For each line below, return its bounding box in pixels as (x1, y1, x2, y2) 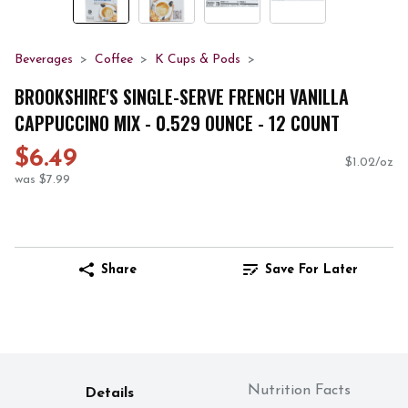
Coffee (95, 53, 133, 66)
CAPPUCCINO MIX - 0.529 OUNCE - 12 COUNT (15, 108, 340, 137)
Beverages (15, 53, 73, 66)
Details (85, 386, 134, 402)
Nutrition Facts (247, 383, 351, 399)
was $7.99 (15, 173, 70, 188)
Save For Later (265, 262, 358, 277)
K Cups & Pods (155, 53, 240, 66)
